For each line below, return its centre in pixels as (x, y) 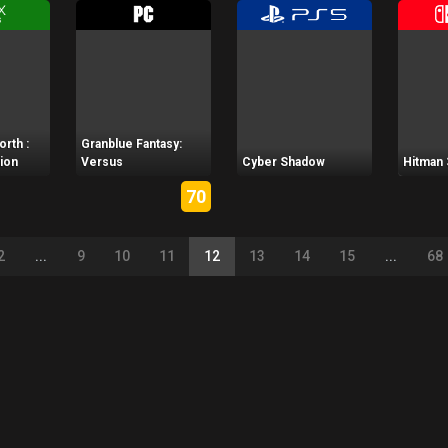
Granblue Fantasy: (132, 144)
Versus (102, 162)
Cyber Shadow (284, 162)
